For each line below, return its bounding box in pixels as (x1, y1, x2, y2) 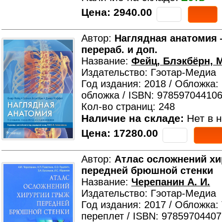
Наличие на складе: (81, 112, 184, 124)
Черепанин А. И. (131, 176, 210, 187)
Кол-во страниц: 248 (81, 101, 175, 112)
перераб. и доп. (81, 44, 158, 55)
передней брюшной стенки (81, 165, 213, 176)
